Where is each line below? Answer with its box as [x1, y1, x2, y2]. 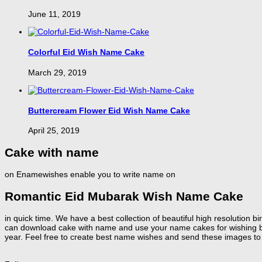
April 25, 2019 [28, 126, 80, 136]
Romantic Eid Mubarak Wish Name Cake [5, 189, 243, 203]
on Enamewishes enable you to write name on [5, 170, 175, 180]
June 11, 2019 [28, 9, 81, 19]
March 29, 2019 [28, 67, 87, 77]
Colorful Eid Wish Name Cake [28, 47, 144, 57]
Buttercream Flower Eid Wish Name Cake [28, 105, 190, 115]
